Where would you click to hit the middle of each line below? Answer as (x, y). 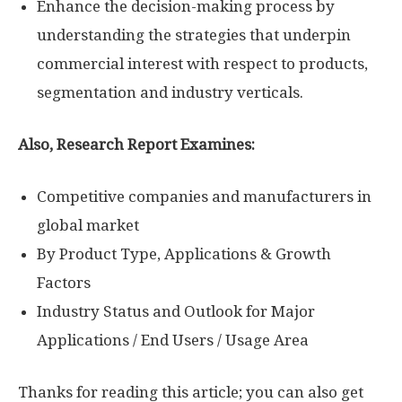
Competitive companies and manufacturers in (204, 197)
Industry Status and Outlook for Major (176, 311)
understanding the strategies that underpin (194, 35)
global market (88, 225)
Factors (64, 283)
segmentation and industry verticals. (170, 92)
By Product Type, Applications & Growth (184, 254)
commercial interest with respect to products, (202, 64)
